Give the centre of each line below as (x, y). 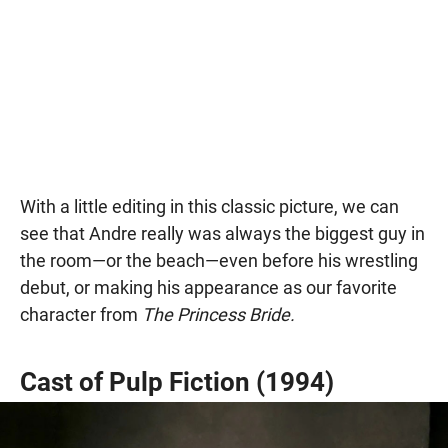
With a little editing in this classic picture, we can (209, 207)
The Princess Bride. (218, 315)
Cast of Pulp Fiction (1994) (177, 382)
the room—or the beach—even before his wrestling (219, 261)
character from (81, 315)
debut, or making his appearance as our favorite (208, 288)
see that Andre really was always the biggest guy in (222, 234)
